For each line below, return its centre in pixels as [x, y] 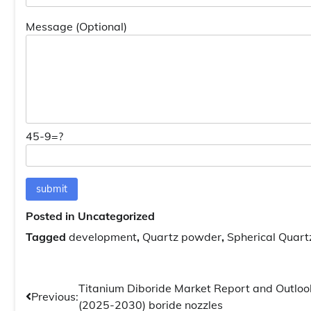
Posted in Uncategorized [90, 216]
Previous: [55, 296]
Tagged [47, 236]
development [103, 236]
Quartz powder [182, 236]
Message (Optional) [76, 26]
